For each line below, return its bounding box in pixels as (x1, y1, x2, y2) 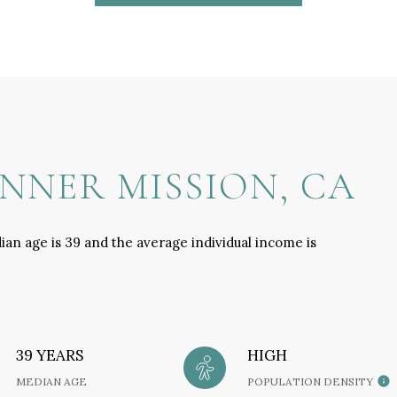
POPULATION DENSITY (246, 374, 373, 388)
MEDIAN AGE (16, 374, 88, 388)
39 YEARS (16, 345, 84, 365)
